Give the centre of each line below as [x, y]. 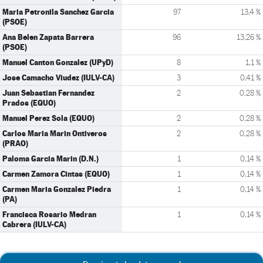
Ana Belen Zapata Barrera [48, 37]
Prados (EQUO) [29, 103]
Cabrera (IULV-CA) [34, 224]
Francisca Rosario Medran [49, 214]
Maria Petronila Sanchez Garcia [58, 12]
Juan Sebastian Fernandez [48, 93]
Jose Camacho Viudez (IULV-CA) [58, 77]
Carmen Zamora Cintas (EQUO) [56, 174]
